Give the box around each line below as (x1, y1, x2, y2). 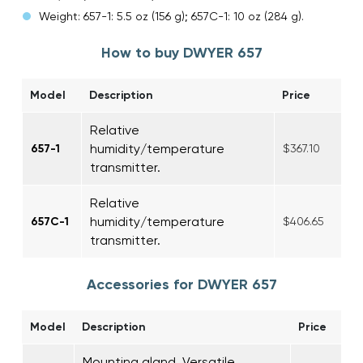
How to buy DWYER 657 (100, 43, 263, 62)
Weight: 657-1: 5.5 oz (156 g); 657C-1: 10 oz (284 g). (39, 9, 304, 23)
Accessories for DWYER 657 (86, 275, 277, 293)
